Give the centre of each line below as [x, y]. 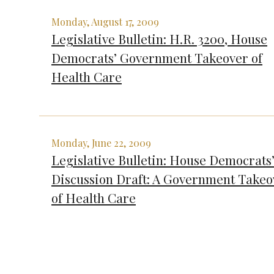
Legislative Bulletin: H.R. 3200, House [159, 38]
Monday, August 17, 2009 [105, 21]
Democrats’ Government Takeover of [157, 57]
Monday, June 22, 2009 [101, 143]
